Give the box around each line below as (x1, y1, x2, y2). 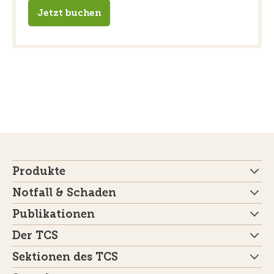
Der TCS (12, 228, 58, 242)
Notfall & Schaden (12, 185, 116, 199)
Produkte (12, 164, 65, 178)
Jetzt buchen (37, 7, 101, 18)
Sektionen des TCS (12, 250, 118, 264)
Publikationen (12, 207, 95, 221)
